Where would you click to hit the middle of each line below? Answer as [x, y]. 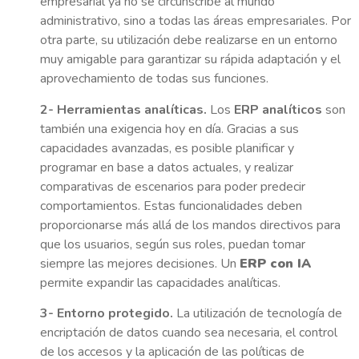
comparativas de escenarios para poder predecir [173, 186]
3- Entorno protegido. [107, 313]
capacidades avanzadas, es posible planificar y [167, 148]
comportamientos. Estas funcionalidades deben [171, 206]
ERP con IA [275, 263]
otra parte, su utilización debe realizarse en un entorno [189, 40]
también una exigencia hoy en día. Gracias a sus [169, 129]
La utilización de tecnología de [258, 313]
